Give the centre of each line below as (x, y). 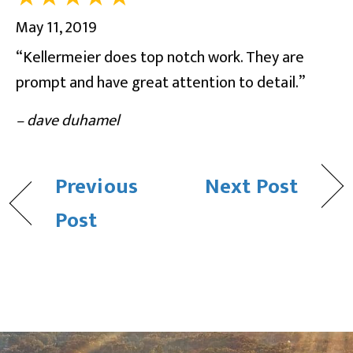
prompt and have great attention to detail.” (160, 82)
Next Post (251, 186)
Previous (97, 186)
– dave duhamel (68, 120)
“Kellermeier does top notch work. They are (160, 57)
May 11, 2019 (56, 27)
